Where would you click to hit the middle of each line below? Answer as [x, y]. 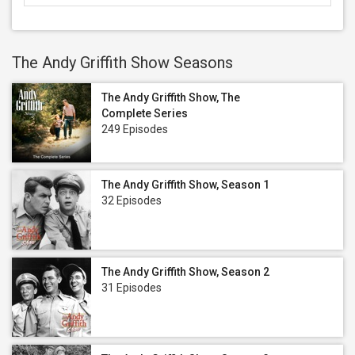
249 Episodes [135, 129]
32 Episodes [132, 200]
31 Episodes [132, 288]
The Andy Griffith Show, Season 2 [185, 272]
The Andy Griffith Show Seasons [122, 63]
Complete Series [145, 113]
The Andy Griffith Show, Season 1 [185, 185]
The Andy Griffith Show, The [171, 97]
